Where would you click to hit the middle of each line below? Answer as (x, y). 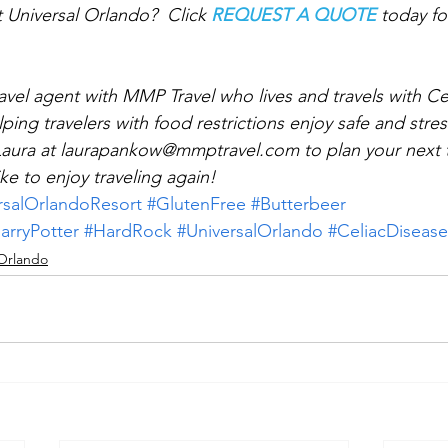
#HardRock (128, 230)
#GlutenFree (196, 203)
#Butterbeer (298, 203)
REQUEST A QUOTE (293, 14)
